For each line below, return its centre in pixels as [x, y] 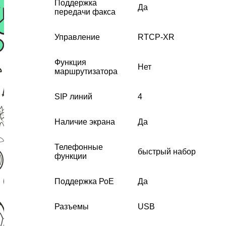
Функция [70, 62]
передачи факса [85, 12]
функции [71, 156]
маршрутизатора [86, 71]
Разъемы [72, 206]
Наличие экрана [85, 122]
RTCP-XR [156, 37]
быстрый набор [167, 151]
